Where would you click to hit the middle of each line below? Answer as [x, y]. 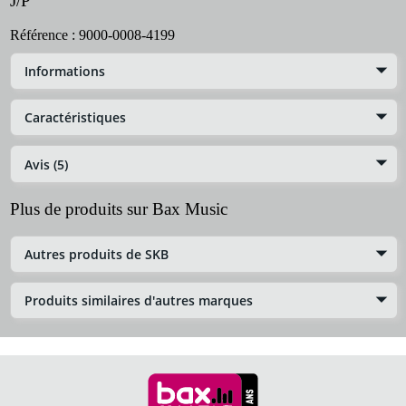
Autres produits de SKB [97, 254]
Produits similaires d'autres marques [139, 301]
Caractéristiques [75, 118]
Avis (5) [46, 164]
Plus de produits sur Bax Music [119, 208]
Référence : [44, 34]
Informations [65, 72]
